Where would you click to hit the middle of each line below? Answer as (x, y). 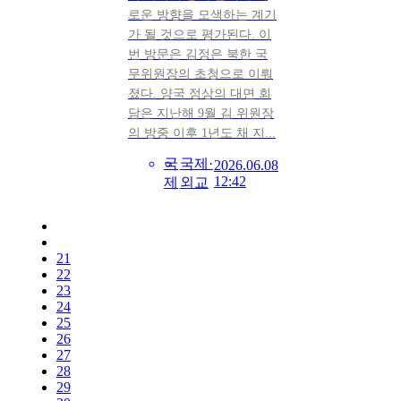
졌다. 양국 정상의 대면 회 (200, 94)
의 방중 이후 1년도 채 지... (202, 133)
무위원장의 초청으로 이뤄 (200, 74)
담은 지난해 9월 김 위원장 (201, 114)
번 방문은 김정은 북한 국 (198, 55)
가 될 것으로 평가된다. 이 (200, 35)
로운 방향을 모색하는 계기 (202, 15)
